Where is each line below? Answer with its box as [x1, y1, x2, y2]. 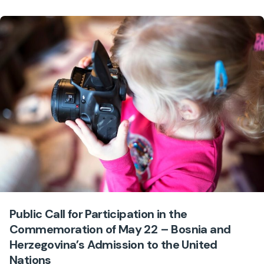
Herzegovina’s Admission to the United [9, 236, 217, 252]
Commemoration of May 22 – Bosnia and [9, 221, 231, 237]
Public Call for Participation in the [9, 206, 187, 222]
